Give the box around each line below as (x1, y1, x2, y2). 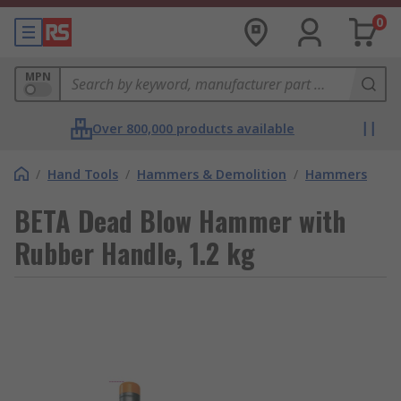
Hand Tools (47, 166, 118, 183)
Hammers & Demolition (137, 166, 286, 183)
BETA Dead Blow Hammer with (14, 200, 346, 241)
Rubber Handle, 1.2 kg (14, 233, 255, 273)
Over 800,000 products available (92, 120, 294, 137)
